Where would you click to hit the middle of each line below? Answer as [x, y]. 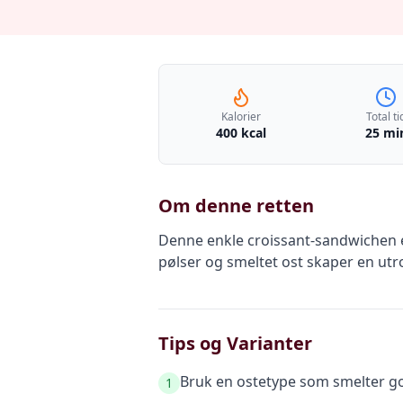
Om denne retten [236, 206]
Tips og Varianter [235, 343]
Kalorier [241, 116]
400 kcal [241, 133]
